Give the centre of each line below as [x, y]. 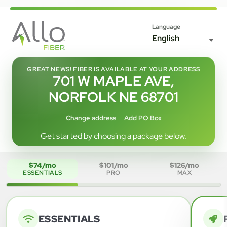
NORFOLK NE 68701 [113, 97]
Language [166, 27]
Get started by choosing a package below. [113, 136]
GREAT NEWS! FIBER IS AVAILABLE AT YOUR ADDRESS [113, 69]
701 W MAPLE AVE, [113, 81]
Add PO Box [143, 118]
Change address [91, 118]
